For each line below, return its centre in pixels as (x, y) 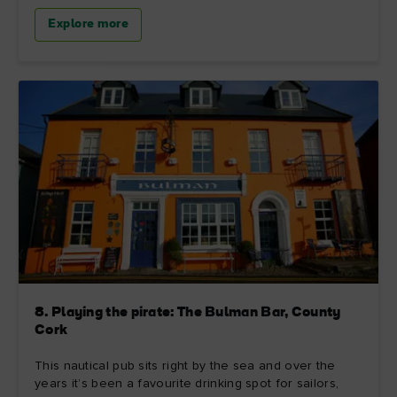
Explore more (88, 24)
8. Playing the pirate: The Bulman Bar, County (188, 313)
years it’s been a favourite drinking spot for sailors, (187, 384)
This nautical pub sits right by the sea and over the (185, 366)
